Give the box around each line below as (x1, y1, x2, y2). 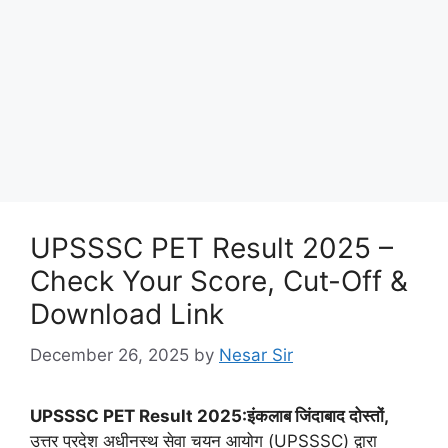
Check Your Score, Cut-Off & (30, 264, 408, 299)
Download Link (30, 297, 224, 332)
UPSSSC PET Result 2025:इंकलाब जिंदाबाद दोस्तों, (30, 405, 389, 426)
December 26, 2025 (30, 344, 189, 365)
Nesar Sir (219, 344, 293, 365)
